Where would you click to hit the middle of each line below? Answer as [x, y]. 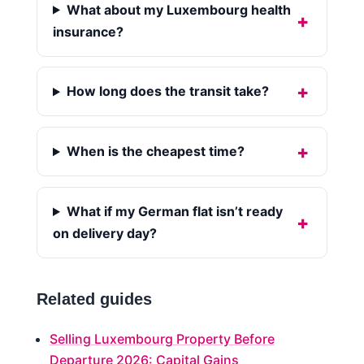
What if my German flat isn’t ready [174, 212]
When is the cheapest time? [155, 152]
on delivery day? [104, 234]
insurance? [88, 31]
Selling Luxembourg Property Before [162, 339]
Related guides [94, 299]
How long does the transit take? [167, 91]
